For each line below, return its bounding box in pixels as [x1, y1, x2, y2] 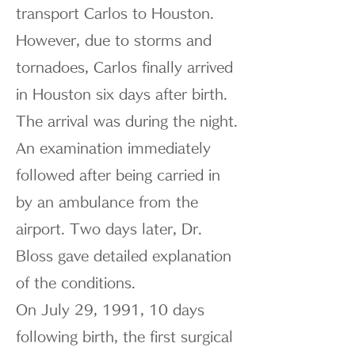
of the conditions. [16, 276, 136, 289]
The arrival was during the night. [16, 114, 238, 128]
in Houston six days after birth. [16, 87, 227, 101]
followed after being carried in [16, 168, 220, 181]
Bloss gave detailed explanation [16, 249, 231, 262]
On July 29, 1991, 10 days [16, 303, 204, 316]
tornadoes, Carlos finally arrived [16, 60, 233, 74]
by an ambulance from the [16, 195, 198, 208]
